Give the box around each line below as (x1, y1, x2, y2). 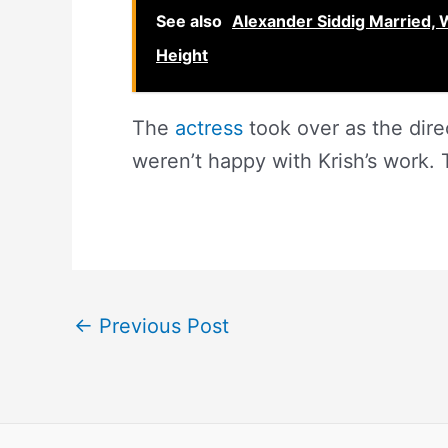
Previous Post (93, 314, 229, 338)
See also (156, 11, 222, 31)
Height (156, 45, 208, 65)
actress (175, 116, 243, 140)
